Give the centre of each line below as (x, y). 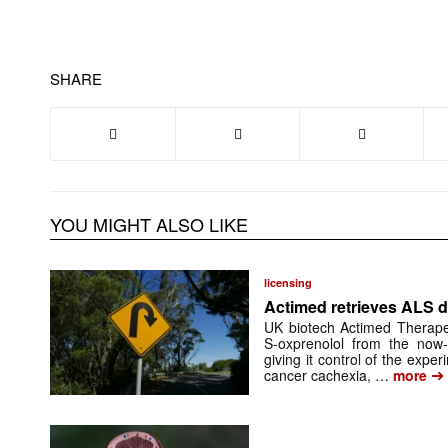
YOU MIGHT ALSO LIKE (149, 224)
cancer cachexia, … (327, 375)
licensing (288, 283)
